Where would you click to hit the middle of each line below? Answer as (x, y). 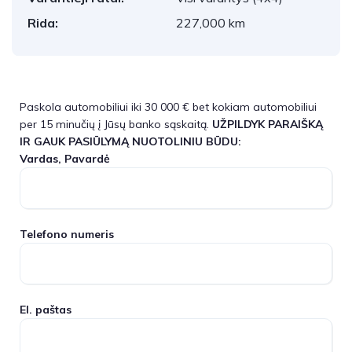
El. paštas (46, 310)
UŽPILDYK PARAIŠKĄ (268, 124)
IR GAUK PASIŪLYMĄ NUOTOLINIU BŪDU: (130, 141)
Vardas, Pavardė (65, 159)
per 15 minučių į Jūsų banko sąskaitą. (116, 124)
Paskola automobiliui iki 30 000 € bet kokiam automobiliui (168, 107)
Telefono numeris (67, 234)
